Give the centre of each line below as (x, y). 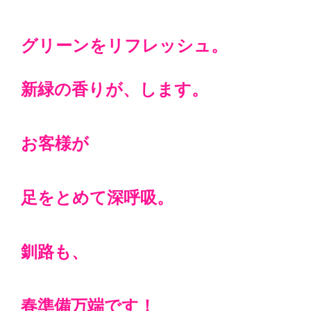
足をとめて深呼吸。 (97, 198)
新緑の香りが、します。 (115, 90)
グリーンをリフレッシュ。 (124, 46)
